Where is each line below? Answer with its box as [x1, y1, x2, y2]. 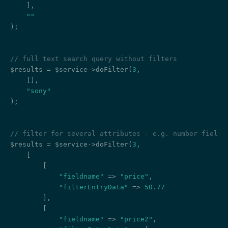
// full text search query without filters [10, 55, 177, 63]
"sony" [26, 87, 51, 95]
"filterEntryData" [59, 183, 128, 191]
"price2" [120, 215, 153, 223]
